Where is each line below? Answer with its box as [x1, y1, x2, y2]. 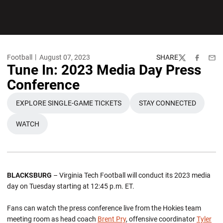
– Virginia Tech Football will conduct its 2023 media [53, 171, 211, 179]
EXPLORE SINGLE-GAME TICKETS [15, 99, 121, 107]
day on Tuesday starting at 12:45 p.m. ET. [7, 182, 134, 190]
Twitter [178, 58, 200, 66]
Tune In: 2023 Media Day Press [7, 62, 201, 78]
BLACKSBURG [7, 171, 53, 179]
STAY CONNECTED [138, 99, 196, 107]
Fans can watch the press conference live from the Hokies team [7, 204, 201, 212]
